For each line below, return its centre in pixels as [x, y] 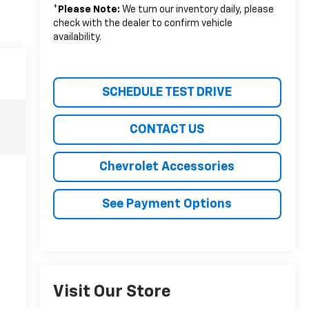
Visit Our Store [112, 292]
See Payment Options [167, 204]
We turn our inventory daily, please [197, 9]
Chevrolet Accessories [167, 167]
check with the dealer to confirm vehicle [142, 23]
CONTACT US [167, 129]
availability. [77, 37]
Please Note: [89, 9]
